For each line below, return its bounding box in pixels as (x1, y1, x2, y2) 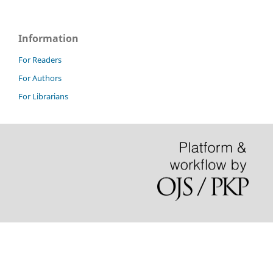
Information (18, 31, 79, 45)
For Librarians (18, 90, 68, 102)
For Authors (18, 72, 62, 83)
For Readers (18, 54, 62, 65)
